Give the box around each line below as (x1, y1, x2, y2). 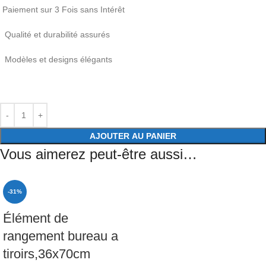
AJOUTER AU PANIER (90, 131, 176, 141)
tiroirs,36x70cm (3, 246, 90, 261)
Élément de (3, 210, 68, 226)
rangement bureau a (3, 228, 118, 243)
